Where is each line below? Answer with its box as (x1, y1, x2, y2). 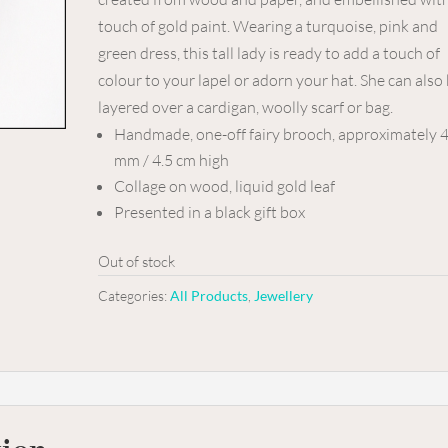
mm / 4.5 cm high (114, 150, 230, 170)
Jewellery (254, 287, 314, 304)
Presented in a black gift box (114, 202, 306, 222)
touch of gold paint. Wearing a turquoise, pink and (98, 16, 439, 36)
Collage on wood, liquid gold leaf (114, 176, 336, 196)
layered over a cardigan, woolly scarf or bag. (98, 97, 394, 117)
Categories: (98, 287, 171, 304)
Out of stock (98, 252, 176, 271)
